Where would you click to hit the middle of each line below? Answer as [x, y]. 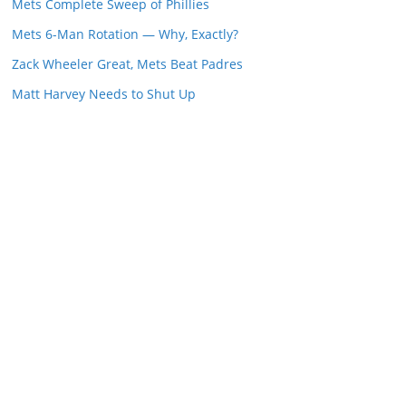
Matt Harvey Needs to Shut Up [104, 94]
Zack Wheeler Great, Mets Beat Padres [127, 64]
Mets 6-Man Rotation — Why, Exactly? [125, 34]
